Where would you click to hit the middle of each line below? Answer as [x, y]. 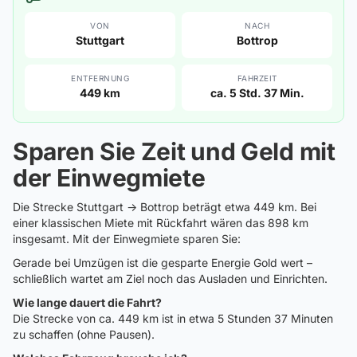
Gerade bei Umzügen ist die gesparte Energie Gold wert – [163, 263]
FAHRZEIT [257, 78]
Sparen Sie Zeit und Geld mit [174, 151]
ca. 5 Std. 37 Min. [257, 93]
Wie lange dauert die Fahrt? [87, 302]
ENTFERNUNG [100, 78]
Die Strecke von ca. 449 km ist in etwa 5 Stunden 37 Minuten [173, 318]
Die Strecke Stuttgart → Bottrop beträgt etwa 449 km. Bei [165, 207]
